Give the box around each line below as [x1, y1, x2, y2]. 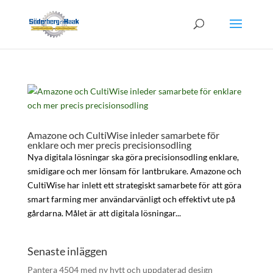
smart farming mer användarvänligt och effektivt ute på [27, 194, 235, 204]
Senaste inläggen [27, 244, 107, 258]
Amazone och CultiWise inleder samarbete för [27, 129, 219, 141]
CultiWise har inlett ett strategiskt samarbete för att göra [27, 180, 241, 190]
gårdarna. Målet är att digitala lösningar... [27, 208, 181, 218]
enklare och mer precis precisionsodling [27, 139, 191, 151]
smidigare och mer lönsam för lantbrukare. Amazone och [27, 166, 241, 176]
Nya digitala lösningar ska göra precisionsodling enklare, [27, 152, 239, 162]
